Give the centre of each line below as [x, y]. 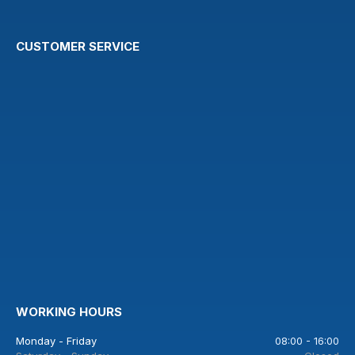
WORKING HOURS [69, 312]
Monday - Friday [56, 341]
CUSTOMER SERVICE [78, 47]
